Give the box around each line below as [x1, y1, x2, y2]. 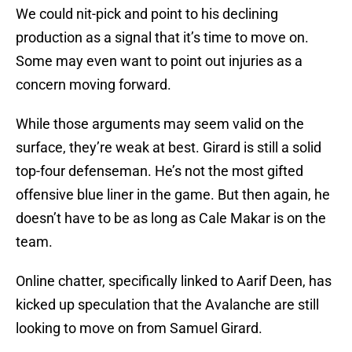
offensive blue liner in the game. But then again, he [16, 186, 330, 203]
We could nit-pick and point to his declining [16, 5, 278, 23]
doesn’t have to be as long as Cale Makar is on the [16, 210, 326, 227]
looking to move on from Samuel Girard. [16, 320, 262, 337]
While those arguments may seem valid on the [16, 115, 304, 133]
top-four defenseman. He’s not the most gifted [16, 163, 303, 180]
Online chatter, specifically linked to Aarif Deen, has [16, 273, 332, 290]
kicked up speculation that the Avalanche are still [16, 296, 319, 313]
